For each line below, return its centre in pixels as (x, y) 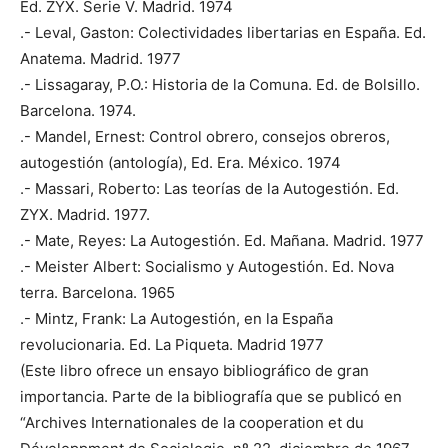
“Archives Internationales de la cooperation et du (192, 422)
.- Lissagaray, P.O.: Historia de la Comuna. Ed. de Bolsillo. (220, 84)
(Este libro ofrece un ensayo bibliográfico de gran (194, 370)
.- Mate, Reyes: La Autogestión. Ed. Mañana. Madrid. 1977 (222, 240)
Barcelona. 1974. (78, 110)
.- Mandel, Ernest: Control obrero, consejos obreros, (205, 136)
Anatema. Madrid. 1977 (100, 58)
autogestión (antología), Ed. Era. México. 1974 (180, 162)
